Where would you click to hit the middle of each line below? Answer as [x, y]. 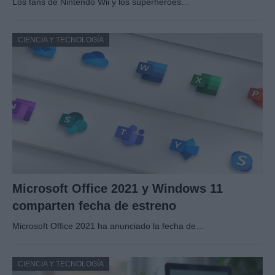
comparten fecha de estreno [94, 206]
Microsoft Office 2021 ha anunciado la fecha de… [108, 226]
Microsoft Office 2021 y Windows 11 [118, 189]
